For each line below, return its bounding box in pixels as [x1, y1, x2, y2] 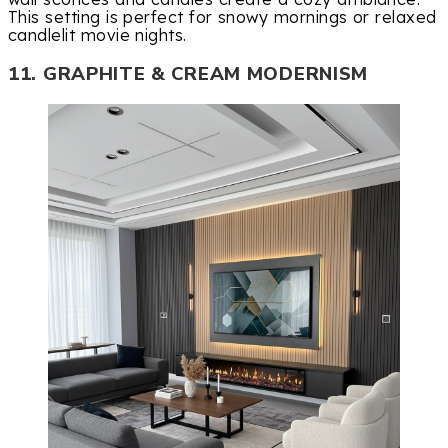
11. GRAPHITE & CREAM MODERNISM [8, 60, 368, 87]
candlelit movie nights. [8, 25, 187, 46]
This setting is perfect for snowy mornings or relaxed [8, 7, 437, 28]
